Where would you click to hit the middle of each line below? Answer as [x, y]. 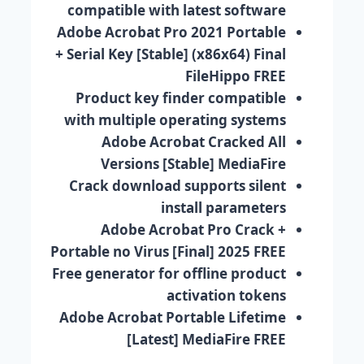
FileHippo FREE [236, 76]
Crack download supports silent [178, 185]
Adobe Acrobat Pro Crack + [193, 229]
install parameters [223, 207]
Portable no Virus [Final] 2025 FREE [168, 251]
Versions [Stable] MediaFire [193, 163]
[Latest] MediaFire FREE [206, 339]
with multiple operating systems [175, 119]
